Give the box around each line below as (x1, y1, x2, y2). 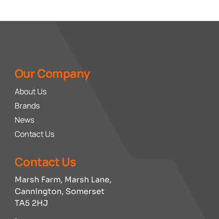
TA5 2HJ (14, 197, 48, 208)
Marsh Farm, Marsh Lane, (14, 174, 111, 185)
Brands (14, 100, 40, 111)
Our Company (14, 65, 90, 81)
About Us (14, 86, 46, 97)
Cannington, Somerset (14, 186, 105, 197)
